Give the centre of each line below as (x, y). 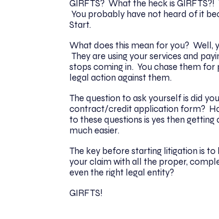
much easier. (94, 130)
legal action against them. (120, 77)
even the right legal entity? (123, 172)
